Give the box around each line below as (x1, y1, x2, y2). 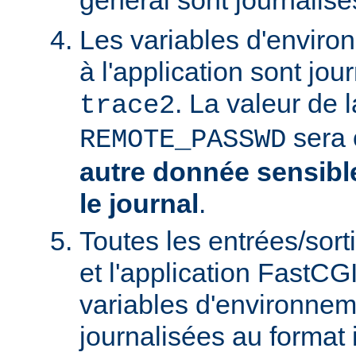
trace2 (79, 91, 175, 122)
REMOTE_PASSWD (79, 125, 286, 156)
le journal (79, 188, 199, 219)
